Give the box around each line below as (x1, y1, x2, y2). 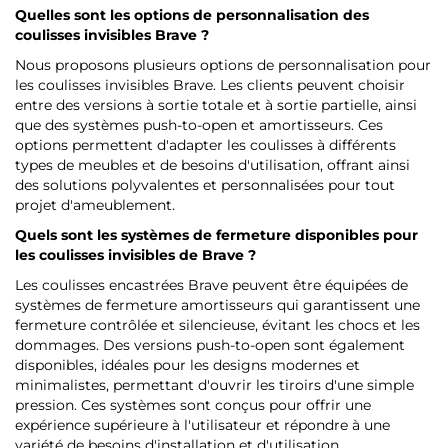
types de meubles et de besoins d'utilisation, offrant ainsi (15, 156, 410, 175)
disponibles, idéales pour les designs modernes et (15, 356, 360, 375)
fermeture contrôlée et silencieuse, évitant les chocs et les (15, 316, 420, 335)
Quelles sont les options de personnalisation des (15, 6, 369, 25)
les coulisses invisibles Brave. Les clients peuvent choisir (15, 76, 405, 95)
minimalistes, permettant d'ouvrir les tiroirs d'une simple (15, 376, 414, 395)
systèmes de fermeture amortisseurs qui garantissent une (15, 296, 420, 315)
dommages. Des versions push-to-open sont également (15, 336, 405, 355)
